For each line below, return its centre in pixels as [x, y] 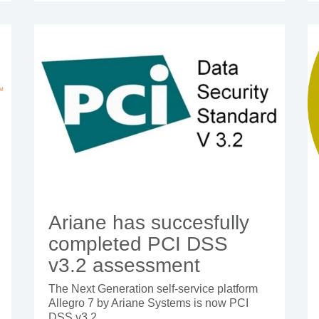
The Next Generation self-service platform [153, 289]
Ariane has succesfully [149, 223]
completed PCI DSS [138, 244]
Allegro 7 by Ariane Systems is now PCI [149, 303]
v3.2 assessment [125, 266]
